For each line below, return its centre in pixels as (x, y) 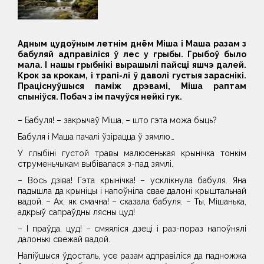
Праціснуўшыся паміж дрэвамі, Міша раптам (132, 86)
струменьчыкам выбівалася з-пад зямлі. (95, 164)
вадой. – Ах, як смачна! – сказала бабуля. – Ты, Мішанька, (132, 202)
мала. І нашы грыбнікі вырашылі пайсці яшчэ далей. (132, 65)
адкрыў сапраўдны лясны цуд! (76, 212)
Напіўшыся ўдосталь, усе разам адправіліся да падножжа (132, 256)
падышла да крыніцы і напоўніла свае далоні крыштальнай (132, 191)
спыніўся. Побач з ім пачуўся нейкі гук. (100, 97)
